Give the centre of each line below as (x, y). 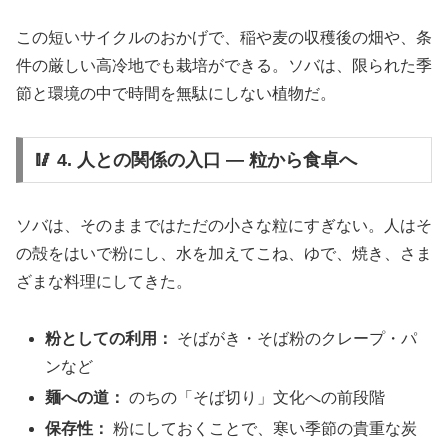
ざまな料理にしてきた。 (104, 282)
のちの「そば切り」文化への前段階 (255, 398)
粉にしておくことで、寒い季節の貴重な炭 (263, 429)
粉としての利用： (109, 338)
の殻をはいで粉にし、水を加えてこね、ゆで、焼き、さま (224, 254)
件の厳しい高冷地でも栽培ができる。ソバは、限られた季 (224, 66)
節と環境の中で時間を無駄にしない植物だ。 (176, 94)
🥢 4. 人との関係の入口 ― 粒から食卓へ (195, 160)
